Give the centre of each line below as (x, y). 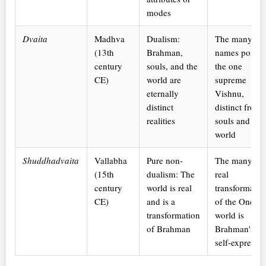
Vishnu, (229, 94)
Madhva (110, 39)
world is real (169, 188)
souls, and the (172, 66)
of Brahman (169, 229)
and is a (161, 202)
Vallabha (111, 161)
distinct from (238, 107)
